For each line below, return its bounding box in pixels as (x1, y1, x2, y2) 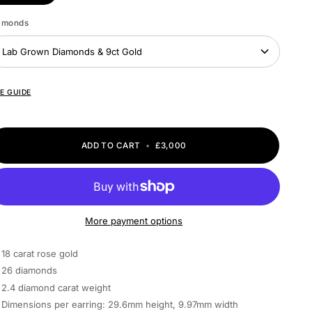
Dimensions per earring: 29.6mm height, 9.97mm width (1, 298, 239, 310)
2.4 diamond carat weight (1, 281, 111, 293)
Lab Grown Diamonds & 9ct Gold (2, 46, 143, 58)
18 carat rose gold (1, 248, 79, 260)
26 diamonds (1, 265, 58, 276)
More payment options (85, 215, 183, 227)
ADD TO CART (81, 141, 141, 151)
